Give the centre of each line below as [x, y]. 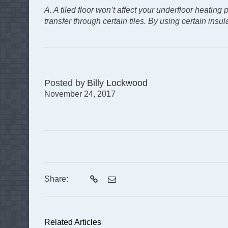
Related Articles [73, 222]
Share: [56, 179]
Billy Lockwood [117, 83]
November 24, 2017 [80, 94]
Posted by [65, 83]
